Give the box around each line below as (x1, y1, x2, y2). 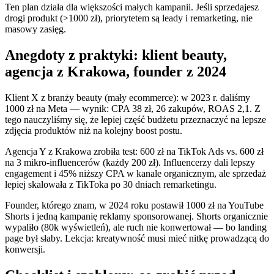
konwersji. (5, 244, 45, 255)
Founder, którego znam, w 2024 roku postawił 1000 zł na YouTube (5, 200, 264, 211)
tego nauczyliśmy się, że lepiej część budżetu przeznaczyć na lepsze (5, 114, 266, 125)
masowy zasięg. (5, 24, 66, 35)
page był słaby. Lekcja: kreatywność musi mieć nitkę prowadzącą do (5, 233, 269, 244)
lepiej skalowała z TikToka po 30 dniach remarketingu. (5, 179, 217, 190)
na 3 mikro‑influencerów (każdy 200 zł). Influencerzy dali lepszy (5, 157, 255, 168)
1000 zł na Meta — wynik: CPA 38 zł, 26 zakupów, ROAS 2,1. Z (5, 103, 261, 114)
